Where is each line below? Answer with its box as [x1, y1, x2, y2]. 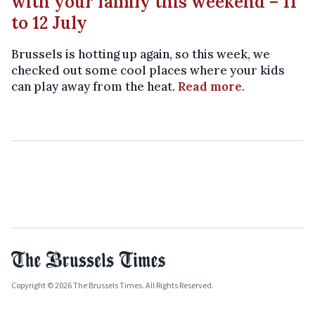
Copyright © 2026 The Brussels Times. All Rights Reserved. [11, 279, 214, 290]
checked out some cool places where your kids [11, 62, 285, 78]
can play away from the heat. [11, 78, 178, 94]
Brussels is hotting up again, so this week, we [11, 46, 270, 62]
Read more [178, 78, 242, 94]
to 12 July [11, 11, 87, 34]
